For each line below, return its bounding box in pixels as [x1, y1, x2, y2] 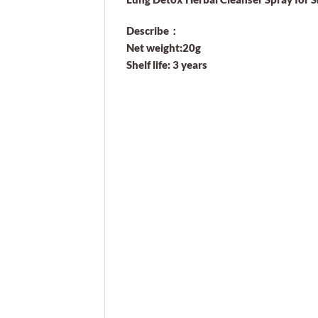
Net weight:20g [126, 40, 201, 54]
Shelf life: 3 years [126, 57, 207, 71]
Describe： [126, 23, 180, 37]
